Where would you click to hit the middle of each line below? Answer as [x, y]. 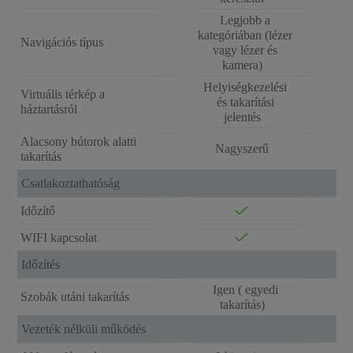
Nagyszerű [245, 149]
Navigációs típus [61, 42]
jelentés [245, 117]
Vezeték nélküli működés [83, 329]
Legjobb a [245, 20]
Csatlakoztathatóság [70, 183]
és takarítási [245, 102]
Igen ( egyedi [245, 290]
